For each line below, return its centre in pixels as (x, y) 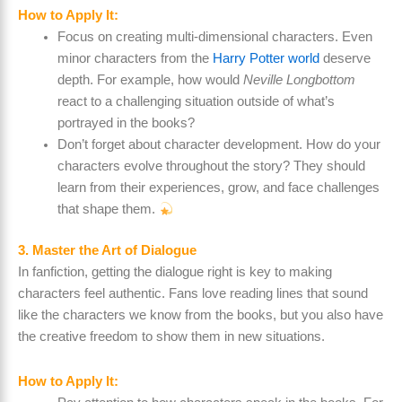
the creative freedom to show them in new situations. (171, 337)
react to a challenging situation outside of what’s (196, 102)
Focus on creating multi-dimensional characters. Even (214, 37)
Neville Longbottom (299, 80)
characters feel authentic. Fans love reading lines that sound (193, 294)
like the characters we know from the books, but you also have (201, 315)
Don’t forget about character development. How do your (218, 145)
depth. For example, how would (150, 80)
